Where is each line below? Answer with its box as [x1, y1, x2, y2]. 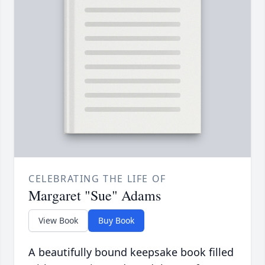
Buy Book [98, 215, 134, 227]
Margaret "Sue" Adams [28, 186, 161, 205]
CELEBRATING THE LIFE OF [28, 172, 166, 186]
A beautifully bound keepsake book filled [28, 245, 234, 260]
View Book [38, 215, 78, 227]
